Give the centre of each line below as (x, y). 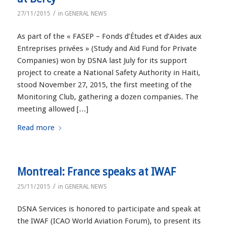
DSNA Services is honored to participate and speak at (109, 209)
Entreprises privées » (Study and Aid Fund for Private (107, 48)
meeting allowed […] (52, 109)
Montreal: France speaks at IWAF (96, 172)
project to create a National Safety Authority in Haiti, (108, 72)
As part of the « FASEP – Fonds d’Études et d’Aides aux (109, 36)
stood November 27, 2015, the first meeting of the (104, 84)
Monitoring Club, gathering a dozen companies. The (107, 97)
